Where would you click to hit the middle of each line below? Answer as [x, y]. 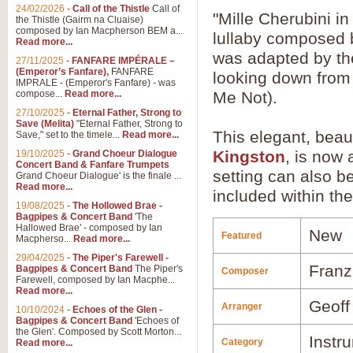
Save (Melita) [45, 124]
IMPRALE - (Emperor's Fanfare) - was [96, 83]
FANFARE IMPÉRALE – [123, 61]
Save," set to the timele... [69, 135]
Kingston [249, 156]
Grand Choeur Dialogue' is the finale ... [98, 176]
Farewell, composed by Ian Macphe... [95, 280]
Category [242, 342]
